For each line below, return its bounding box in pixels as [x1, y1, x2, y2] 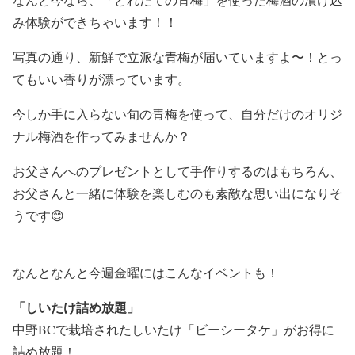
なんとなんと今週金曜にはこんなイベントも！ [13, 263, 279, 281]
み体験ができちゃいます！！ [13, 13, 177, 30]
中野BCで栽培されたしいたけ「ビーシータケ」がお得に [13, 320, 334, 338]
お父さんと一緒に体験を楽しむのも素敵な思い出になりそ [13, 184, 342, 201]
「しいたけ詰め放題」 [13, 297, 139, 316]
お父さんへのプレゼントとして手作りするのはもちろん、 [13, 162, 342, 179]
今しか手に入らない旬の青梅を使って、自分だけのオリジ [13, 105, 342, 122]
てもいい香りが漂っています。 [13, 70, 190, 87]
